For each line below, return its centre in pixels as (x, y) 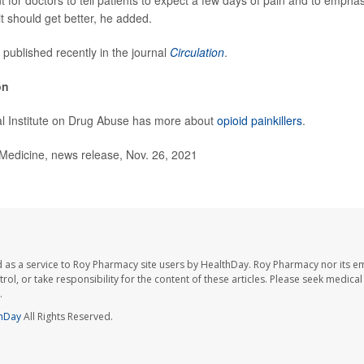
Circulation (197, 52)
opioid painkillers (259, 121)
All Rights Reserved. (67, 316)
